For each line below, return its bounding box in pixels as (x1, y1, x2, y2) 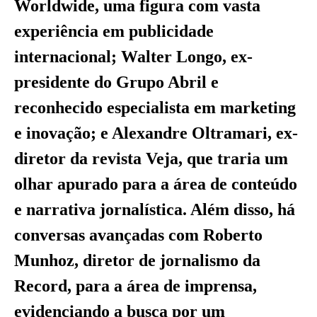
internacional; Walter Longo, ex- (14, 47, 253, 67)
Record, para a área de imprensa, (14, 277, 257, 296)
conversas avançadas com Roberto (14, 226, 263, 245)
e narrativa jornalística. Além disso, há (14, 200, 295, 219)
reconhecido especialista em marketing (14, 98, 296, 117)
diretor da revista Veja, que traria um (14, 149, 288, 168)
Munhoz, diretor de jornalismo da (14, 251, 260, 270)
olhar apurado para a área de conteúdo (14, 175, 297, 194)
